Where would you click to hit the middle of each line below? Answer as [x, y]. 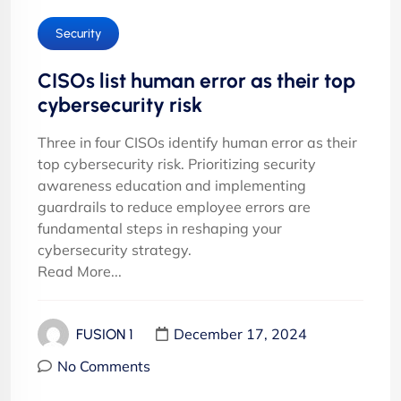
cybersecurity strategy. [115, 249]
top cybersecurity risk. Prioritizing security [177, 163]
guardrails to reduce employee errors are [174, 206]
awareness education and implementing [172, 185]
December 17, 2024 [240, 334]
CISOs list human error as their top [196, 80]
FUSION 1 [105, 334]
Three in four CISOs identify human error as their [197, 142]
